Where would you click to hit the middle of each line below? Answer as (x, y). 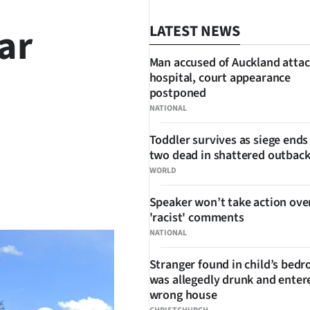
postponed (178, 93)
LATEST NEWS (194, 31)
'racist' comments (197, 218)
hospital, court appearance (220, 78)
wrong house (183, 295)
